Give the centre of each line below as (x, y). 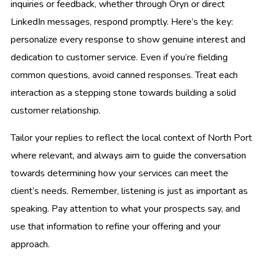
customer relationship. (56, 110)
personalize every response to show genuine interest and (128, 39)
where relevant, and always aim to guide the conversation (128, 155)
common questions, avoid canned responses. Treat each (124, 75)
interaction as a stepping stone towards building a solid (123, 93)
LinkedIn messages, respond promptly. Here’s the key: (122, 22)
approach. (30, 244)
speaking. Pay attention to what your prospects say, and (125, 209)
